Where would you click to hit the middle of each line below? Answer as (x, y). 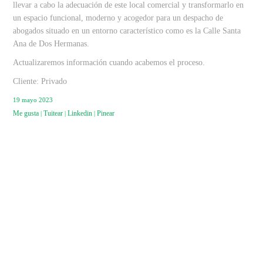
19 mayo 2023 (33, 100)
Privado (54, 81)
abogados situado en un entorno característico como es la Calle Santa (127, 31)
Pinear (106, 113)
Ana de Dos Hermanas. (51, 44)
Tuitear (53, 113)
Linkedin (80, 113)
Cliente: (27, 81)
